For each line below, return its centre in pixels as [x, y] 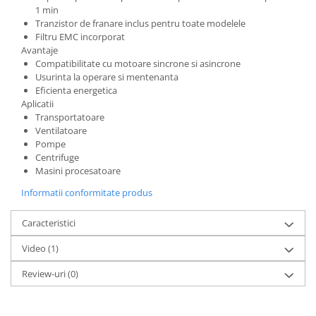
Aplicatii [37, 104]
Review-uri [45, 274]
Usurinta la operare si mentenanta [107, 77]
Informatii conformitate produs [87, 193]
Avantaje [39, 50]
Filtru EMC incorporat [80, 37]
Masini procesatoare [78, 171]
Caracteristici [49, 223]
